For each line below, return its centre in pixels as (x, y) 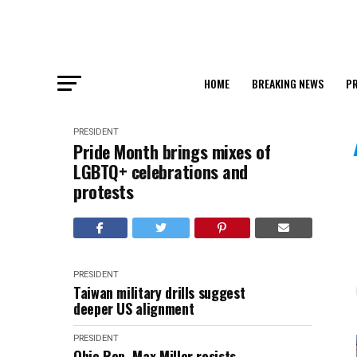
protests (104, 191)
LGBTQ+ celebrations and (161, 171)
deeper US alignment (134, 308)
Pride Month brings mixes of (172, 151)
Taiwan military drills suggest (159, 292)
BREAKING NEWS (287, 83)
